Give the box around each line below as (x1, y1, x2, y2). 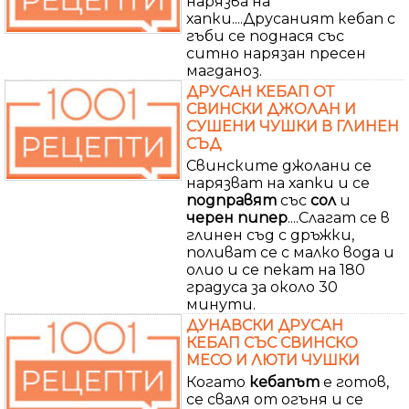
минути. (186, 295, 256, 313)
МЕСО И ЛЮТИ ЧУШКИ (186, 351, 360, 369)
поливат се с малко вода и (186, 243, 394, 261)
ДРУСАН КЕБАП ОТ (186, 82, 334, 100)
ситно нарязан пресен (186, 44, 366, 62)
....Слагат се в (288, 208, 390, 226)
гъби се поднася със (186, 26, 344, 45)
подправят (186, 191, 277, 209)
